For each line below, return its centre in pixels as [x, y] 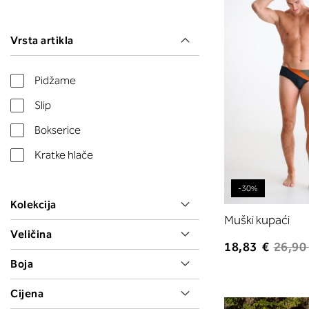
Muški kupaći [257, 220]
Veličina [31, 234]
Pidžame [55, 80]
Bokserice [58, 130]
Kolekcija [33, 204]
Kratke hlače [64, 154]
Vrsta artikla [42, 40]
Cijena [27, 293]
